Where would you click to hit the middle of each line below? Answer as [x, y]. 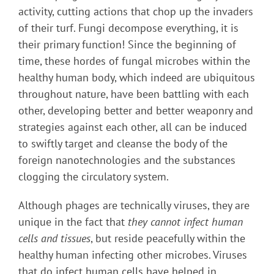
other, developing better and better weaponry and [136, 111]
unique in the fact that [73, 222]
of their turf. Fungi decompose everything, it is [128, 28]
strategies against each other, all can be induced [133, 127]
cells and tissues [54, 239]
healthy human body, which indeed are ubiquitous [137, 78]
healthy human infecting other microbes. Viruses [133, 255]
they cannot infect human [185, 222]
